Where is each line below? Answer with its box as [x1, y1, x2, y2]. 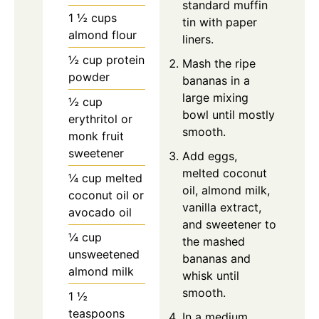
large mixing [182, 90, 249, 105]
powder [68, 70, 110, 85]
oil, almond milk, [182, 183, 270, 198]
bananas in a [182, 73, 250, 88]
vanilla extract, [182, 200, 261, 215]
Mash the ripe [182, 56, 256, 71]
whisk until [182, 268, 239, 283]
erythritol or [68, 112, 132, 127]
